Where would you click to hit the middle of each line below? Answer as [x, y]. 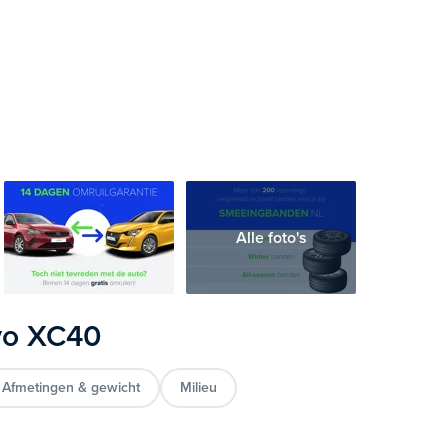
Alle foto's [271, 237]
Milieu [199, 387]
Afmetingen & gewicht [71, 387]
